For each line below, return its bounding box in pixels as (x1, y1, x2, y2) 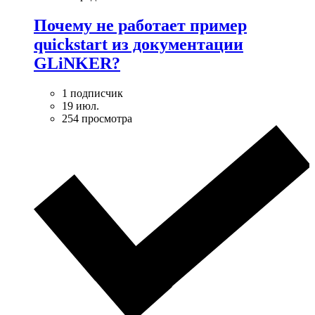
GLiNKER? (34, 53, 120, 72)
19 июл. (62, 99, 99, 112)
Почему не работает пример (34, 15, 247, 34)
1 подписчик (62, 86, 123, 99)
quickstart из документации (34, 34, 243, 53)
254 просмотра (62, 112, 132, 124)
